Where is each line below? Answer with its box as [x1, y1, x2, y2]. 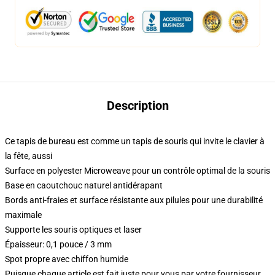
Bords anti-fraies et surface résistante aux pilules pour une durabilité [5, 195, 263, 205]
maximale [5, 210, 42, 220]
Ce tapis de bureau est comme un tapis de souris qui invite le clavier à [5, 136, 265, 146]
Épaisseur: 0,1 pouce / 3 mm [5, 239, 112, 249]
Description [106, 98, 169, 113]
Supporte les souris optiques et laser [5, 225, 142, 234]
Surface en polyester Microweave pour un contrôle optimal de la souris [5, 166, 270, 176]
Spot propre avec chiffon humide [5, 254, 128, 264]
